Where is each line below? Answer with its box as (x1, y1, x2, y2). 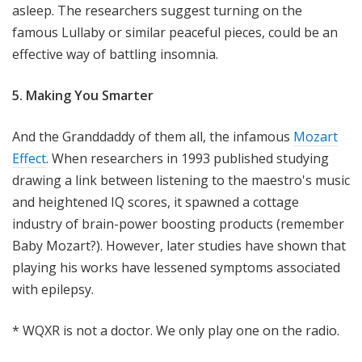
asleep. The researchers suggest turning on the (12, 2, 302, 20)
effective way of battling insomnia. (12, 45, 218, 64)
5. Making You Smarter (12, 86, 154, 105)
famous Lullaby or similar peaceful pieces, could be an (12, 23, 338, 42)
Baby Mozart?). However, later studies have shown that (12, 237, 346, 255)
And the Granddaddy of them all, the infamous (12, 128, 293, 146)
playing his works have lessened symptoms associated (12, 259, 340, 277)
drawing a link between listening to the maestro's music (12, 171, 350, 190)
